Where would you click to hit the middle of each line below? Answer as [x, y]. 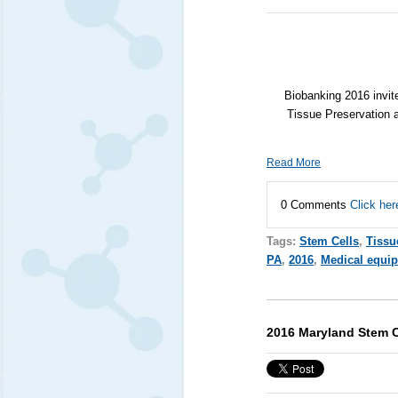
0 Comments [315, 204]
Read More [293, 162]
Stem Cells [329, 241]
